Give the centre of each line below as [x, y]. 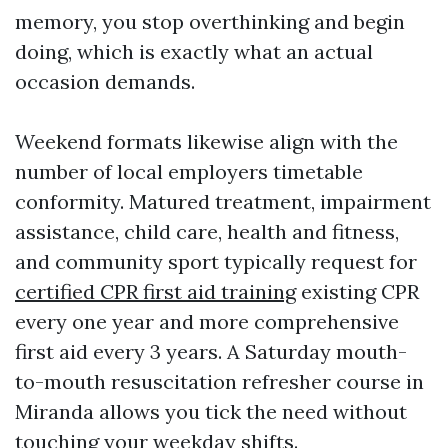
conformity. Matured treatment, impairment [223, 201]
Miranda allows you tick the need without [211, 411]
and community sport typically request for [216, 261]
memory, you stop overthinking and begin [210, 21]
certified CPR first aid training [155, 291]
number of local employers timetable [189, 171]
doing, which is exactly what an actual [194, 51]
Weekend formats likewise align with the [206, 141]
